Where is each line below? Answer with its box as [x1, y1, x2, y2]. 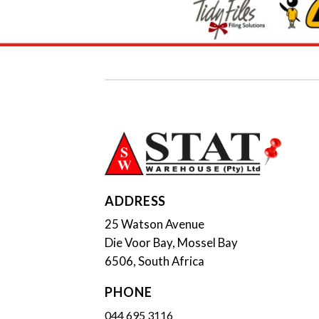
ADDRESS [105, 192, 167, 209]
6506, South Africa [105, 253, 204, 268]
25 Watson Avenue [105, 216, 204, 231]
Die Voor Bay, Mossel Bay [105, 234, 238, 250]
